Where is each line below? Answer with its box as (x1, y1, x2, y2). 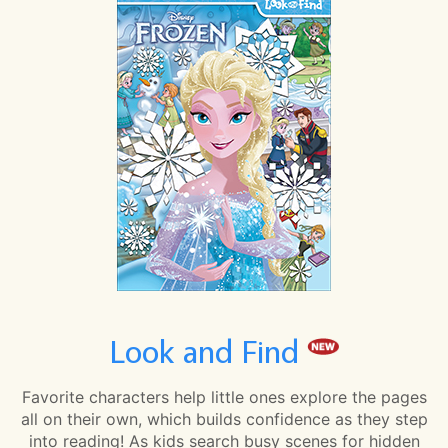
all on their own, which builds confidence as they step (20, 408, 428, 429)
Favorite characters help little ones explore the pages (21, 386, 427, 407)
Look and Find (109, 332, 307, 371)
